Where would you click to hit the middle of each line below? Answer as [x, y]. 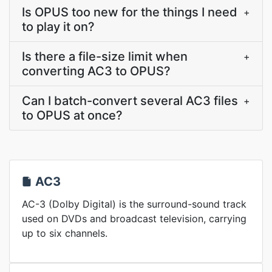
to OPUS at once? [72, 115]
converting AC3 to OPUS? [96, 71]
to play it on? [58, 27]
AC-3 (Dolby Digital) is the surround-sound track [134, 204]
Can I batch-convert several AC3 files [130, 101]
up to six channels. [65, 233]
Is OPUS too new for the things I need [130, 12]
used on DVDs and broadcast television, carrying [134, 219]
